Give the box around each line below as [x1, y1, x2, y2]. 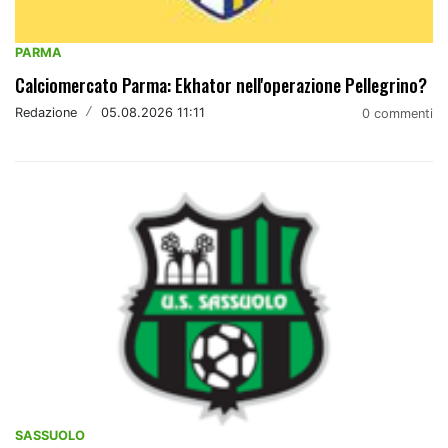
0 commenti [362, 105, 433, 121]
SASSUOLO [15, 428, 85, 444]
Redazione [15, 105, 77, 121]
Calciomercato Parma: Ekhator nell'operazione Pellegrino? [15, 71, 427, 98]
